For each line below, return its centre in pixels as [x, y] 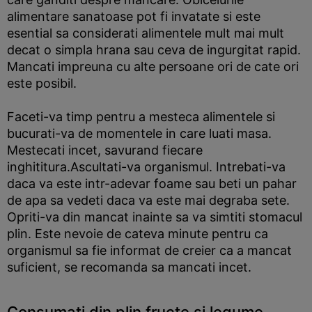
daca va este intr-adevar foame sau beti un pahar [152, 184]
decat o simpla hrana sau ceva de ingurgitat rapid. [154, 50]
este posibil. [42, 83]
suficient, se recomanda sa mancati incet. [129, 267]
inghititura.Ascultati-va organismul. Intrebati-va [146, 167]
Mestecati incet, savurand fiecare [105, 150]
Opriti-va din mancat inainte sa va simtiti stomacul [155, 217]
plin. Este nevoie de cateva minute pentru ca [138, 234]
